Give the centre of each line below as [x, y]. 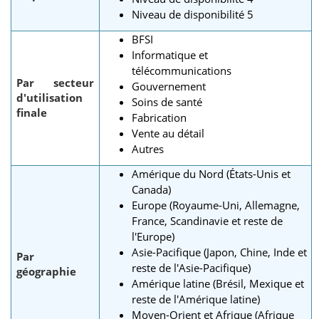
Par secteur [55, 82]
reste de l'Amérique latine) [196, 299]
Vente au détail [168, 133]
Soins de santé [167, 101]
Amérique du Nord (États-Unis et [211, 173]
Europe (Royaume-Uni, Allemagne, [216, 205]
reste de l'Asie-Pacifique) [191, 267]
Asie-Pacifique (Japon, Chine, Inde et [219, 252]
